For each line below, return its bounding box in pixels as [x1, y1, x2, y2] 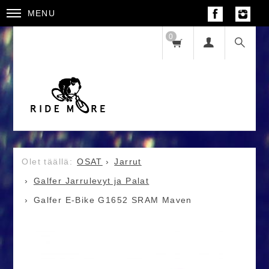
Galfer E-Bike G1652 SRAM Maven [33, 195, 192, 205]
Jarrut [114, 157, 142, 167]
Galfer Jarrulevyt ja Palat [33, 176, 150, 186]
